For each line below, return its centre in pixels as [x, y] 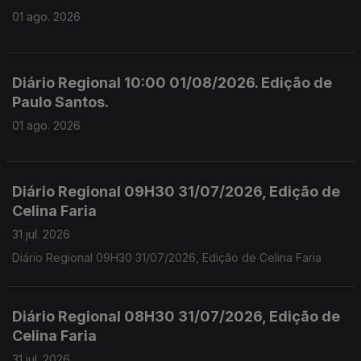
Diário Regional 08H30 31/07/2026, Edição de [176, 316]
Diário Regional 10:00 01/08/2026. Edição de [172, 83]
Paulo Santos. [60, 102]
